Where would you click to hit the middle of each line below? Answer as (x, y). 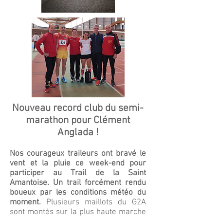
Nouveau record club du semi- (78, 108)
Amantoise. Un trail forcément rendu (78, 183)
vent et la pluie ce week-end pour (78, 163)
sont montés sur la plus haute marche (78, 212)
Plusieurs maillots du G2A (96, 202)
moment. (28, 202)
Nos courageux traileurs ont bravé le (78, 154)
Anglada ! (78, 133)
